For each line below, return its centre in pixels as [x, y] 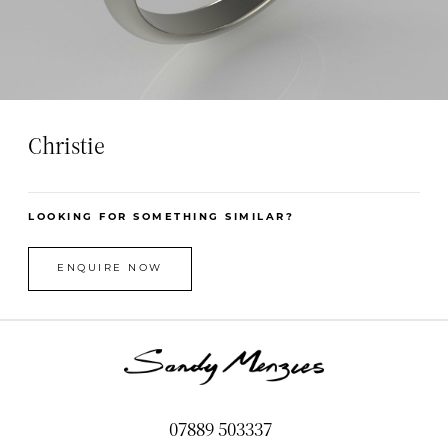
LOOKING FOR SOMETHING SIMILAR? [161, 217]
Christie [66, 145]
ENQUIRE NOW [110, 268]
